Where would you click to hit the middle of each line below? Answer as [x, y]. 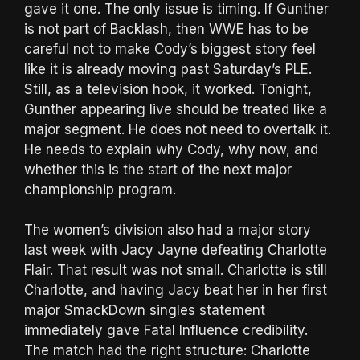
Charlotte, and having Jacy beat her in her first [176, 290]
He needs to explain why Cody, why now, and [171, 149]
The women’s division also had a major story [168, 230]
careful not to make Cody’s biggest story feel [170, 49]
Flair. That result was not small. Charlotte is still [176, 270]
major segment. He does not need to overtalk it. [178, 129]
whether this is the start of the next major [158, 169]
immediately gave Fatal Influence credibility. [166, 331]
